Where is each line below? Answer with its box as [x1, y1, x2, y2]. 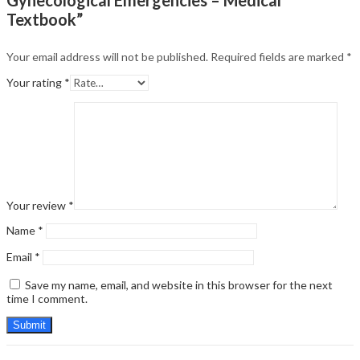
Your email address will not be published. [6, 50, 208, 64]
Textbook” [6, 9, 83, 29]
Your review [6, 198, 68, 213]
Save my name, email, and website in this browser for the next [25, 278, 333, 292]
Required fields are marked [211, 50, 346, 64]
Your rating [6, 76, 64, 90]
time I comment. [6, 292, 88, 306]
